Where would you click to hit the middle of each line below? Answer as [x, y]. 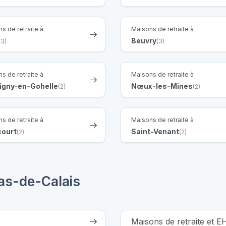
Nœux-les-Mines [162, 86]
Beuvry [144, 40]
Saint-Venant [155, 131]
